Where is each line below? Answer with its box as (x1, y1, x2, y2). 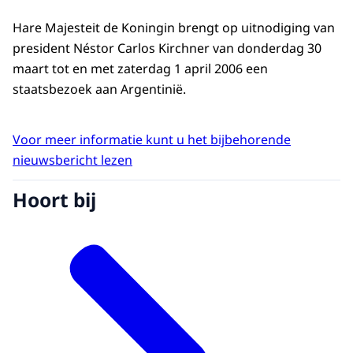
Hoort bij (13, 186, 96, 213)
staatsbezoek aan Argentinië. (13, 80, 186, 98)
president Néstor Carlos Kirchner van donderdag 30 (13, 39, 321, 58)
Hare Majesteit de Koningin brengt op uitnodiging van (13, 19, 335, 37)
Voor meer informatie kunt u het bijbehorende (13, 131, 291, 149)
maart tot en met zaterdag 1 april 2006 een (13, 60, 268, 78)
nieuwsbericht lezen (13, 151, 132, 169)
